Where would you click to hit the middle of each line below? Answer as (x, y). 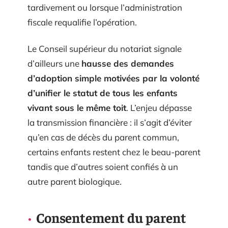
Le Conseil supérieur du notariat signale (105, 48)
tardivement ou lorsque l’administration (105, 8)
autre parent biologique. (75, 181)
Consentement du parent (111, 217)
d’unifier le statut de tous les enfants (103, 93)
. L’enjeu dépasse (159, 107)
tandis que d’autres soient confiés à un (103, 166)
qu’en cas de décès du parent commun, (103, 137)
